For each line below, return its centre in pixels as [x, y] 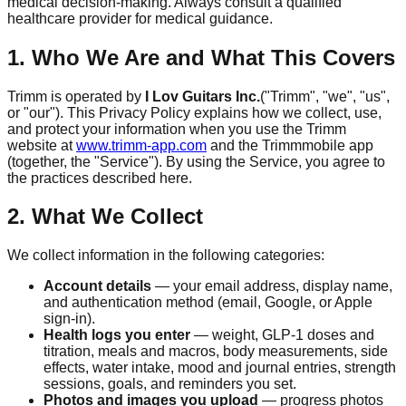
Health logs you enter [117, 335]
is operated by [94, 96]
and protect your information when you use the [157, 129]
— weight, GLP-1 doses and [282, 335]
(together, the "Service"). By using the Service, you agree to [196, 161]
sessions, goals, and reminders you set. [170, 384]
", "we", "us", [350, 96]
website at [40, 145]
